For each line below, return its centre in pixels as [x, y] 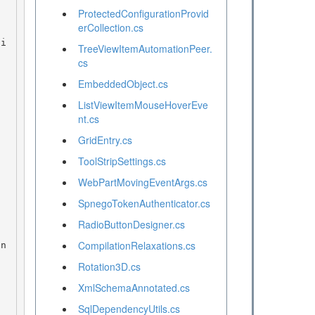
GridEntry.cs [105, 140]
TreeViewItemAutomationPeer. [145, 49]
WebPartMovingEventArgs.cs [142, 182]
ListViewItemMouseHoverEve [143, 105]
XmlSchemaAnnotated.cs [134, 288]
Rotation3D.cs [109, 267]
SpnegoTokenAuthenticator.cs [144, 204]
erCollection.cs [110, 28]
